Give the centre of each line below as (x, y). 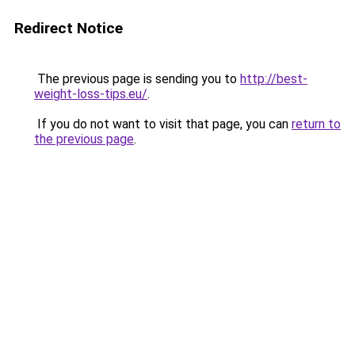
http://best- (274, 79)
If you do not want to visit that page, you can (163, 124)
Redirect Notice (69, 28)
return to (316, 124)
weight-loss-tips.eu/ (91, 94)
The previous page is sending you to (137, 79)
